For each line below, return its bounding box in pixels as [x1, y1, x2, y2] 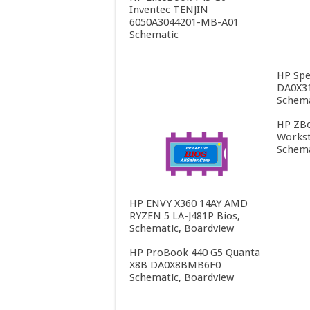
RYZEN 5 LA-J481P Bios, [129, 209, 240, 222]
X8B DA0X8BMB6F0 [129, 258, 221, 271]
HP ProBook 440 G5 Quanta [129, 246, 260, 259]
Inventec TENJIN [129, 3, 208, 16]
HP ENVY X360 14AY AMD [129, 197, 248, 210]
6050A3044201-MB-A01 [129, 15, 239, 28]
